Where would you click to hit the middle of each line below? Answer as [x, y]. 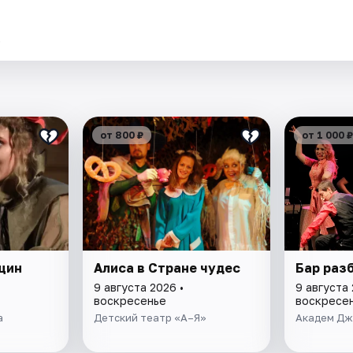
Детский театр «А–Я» [150, 317]
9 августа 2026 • [139, 287]
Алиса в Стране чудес [167, 268]
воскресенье [130, 300]
